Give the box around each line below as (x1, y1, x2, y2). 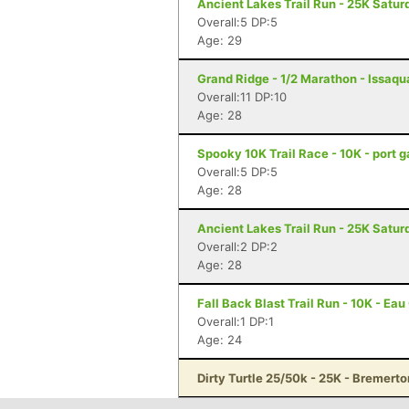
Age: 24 (197, 332, 242, 347)
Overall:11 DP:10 (197, 89, 287, 104)
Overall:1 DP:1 (197, 314, 274, 329)
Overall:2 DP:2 (197, 239, 278, 254)
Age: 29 (197, 33, 242, 47)
